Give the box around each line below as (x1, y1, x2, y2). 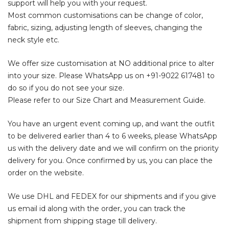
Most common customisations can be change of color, (8, 11, 203, 20)
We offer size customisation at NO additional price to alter (8, 59, 214, 68)
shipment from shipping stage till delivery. (8, 216, 157, 225)
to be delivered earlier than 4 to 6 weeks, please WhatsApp (8, 131, 217, 141)
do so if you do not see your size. (8, 83, 124, 93)
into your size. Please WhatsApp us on (8, 71, 146, 80)
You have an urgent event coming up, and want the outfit (8, 119, 215, 128)
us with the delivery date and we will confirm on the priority (8, 144, 219, 153)
